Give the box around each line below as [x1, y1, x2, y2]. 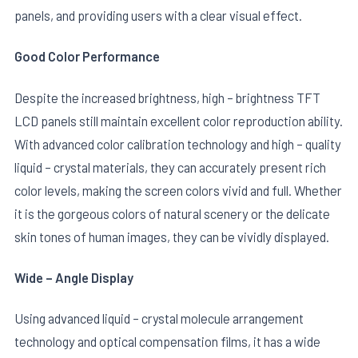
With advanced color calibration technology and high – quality [14, 135, 341, 152]
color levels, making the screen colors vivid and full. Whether [14, 181, 342, 198]
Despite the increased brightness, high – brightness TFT [14, 89, 320, 105]
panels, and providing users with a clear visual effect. [14, 7, 302, 24]
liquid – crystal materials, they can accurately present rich [14, 158, 326, 175]
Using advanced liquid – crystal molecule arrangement [14, 310, 304, 327]
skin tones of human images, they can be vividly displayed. [14, 228, 329, 245]
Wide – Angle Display [14, 268, 133, 285]
